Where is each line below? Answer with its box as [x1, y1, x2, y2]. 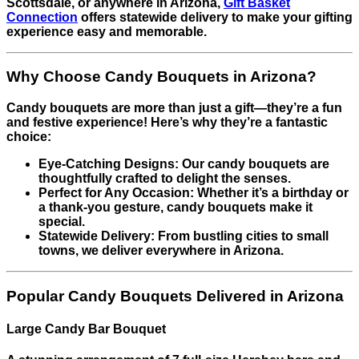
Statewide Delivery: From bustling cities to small [38, 228, 329, 243]
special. [38, 214, 85, 228]
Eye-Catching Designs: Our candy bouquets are [38, 156, 329, 171]
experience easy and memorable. [6, 24, 207, 38]
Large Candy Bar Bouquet [6, 321, 166, 336]
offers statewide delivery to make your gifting [78, 10, 353, 24]
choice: [6, 129, 51, 143]
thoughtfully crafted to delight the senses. [38, 171, 291, 185]
